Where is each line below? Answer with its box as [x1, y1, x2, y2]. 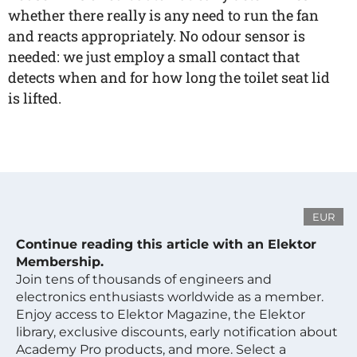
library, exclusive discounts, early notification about [16, 324, 338, 339]
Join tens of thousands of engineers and [16, 272, 272, 287]
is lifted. [8, 88, 61, 108]
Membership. [16, 254, 104, 269]
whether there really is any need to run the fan [8, 6, 319, 25]
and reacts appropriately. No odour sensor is [8, 26, 305, 45]
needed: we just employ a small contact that [8, 47, 300, 66]
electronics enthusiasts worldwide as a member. [16, 289, 324, 304]
